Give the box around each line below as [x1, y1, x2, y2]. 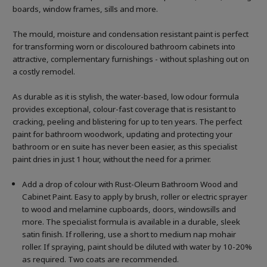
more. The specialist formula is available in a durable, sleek [22, 216, 241, 228]
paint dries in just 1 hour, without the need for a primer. [13, 154, 211, 165]
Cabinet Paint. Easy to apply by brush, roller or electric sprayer [22, 191, 248, 203]
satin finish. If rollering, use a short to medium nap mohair [22, 229, 237, 240]
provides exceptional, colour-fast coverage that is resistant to [13, 104, 236, 115]
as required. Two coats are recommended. [22, 254, 181, 265]
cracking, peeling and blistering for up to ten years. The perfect [13, 116, 242, 128]
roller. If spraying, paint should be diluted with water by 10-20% [22, 241, 253, 253]
